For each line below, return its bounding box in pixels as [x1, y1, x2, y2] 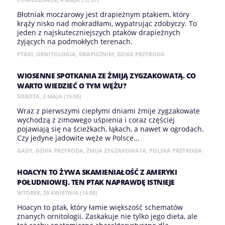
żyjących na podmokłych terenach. [17, 37, 133, 46]
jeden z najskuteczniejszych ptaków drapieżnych [17, 28, 180, 37]
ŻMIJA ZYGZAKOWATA [86, 147, 146, 154]
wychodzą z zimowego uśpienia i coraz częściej [17, 115, 175, 125]
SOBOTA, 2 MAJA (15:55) [17, 92, 81, 100]
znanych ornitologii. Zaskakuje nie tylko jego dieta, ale [17, 211, 197, 221]
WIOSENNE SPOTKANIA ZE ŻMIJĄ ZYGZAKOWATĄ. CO [17, 71, 196, 80]
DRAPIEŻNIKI [79, 50, 114, 58]
